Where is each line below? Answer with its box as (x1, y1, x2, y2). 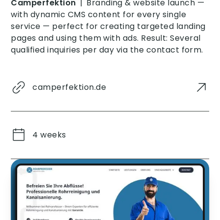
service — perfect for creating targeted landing (11, 20, 206, 32)
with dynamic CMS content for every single (11, 8, 187, 20)
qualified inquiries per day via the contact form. (11, 44, 203, 55)
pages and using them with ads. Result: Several (11, 32, 201, 44)
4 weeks (32, 129, 66, 140)
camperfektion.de (32, 81, 107, 93)
